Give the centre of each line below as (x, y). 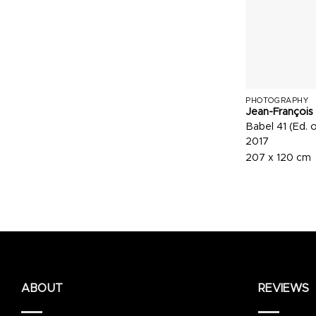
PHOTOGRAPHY (277, 101)
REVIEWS (284, 288)
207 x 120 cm (279, 158)
